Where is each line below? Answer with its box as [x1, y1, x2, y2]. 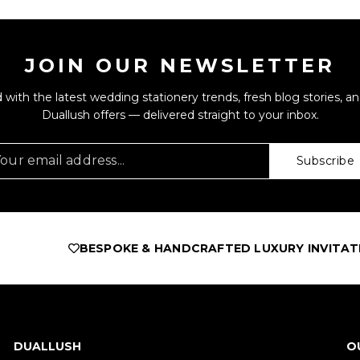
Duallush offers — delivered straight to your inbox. [41, 108, 319, 123]
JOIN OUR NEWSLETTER [25, 54, 335, 78]
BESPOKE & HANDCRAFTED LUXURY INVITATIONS [24, 241, 335, 256]
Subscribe [296, 153, 354, 169]
